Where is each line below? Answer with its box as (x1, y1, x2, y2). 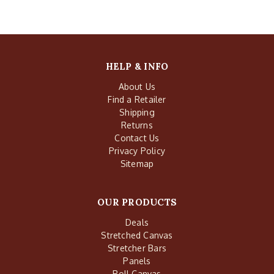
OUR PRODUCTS (97, 196, 177, 209)
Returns (121, 120, 153, 131)
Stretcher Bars (108, 243, 166, 254)
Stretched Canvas (101, 230, 173, 241)
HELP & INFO (105, 61, 169, 73)
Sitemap (120, 158, 154, 169)
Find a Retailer (108, 94, 166, 105)
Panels (123, 256, 151, 267)
